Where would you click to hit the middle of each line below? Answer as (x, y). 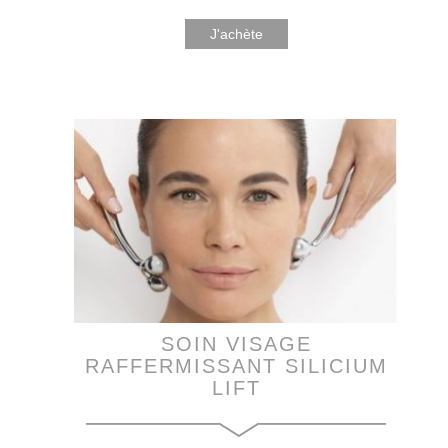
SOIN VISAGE (236, 343)
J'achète (236, 33)
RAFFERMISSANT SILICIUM (236, 365)
